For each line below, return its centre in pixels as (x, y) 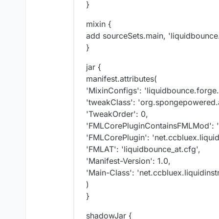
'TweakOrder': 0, (117, 114)
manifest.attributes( (121, 79)
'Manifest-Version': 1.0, (128, 161)
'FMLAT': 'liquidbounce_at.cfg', (143, 149)
